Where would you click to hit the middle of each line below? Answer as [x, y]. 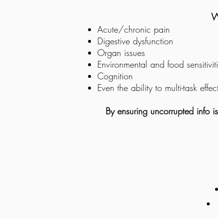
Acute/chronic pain [134, 29]
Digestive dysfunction [137, 41]
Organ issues [121, 53]
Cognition [115, 76]
